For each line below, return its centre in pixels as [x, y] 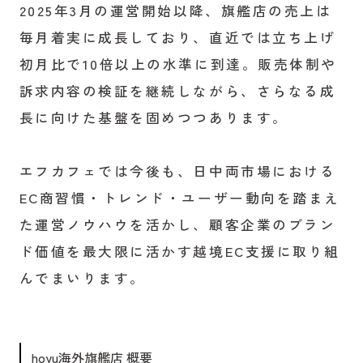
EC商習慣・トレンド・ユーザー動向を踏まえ [179, 198]
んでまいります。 [82, 278]
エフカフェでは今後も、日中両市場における [177, 171]
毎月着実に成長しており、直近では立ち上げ [177, 38]
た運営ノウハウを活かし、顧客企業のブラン [177, 225]
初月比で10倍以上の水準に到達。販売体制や [178, 64]
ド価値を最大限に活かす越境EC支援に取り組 [179, 252]
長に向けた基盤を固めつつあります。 [154, 118]
